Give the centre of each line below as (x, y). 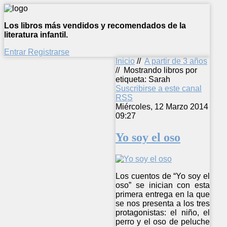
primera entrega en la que (163, 194)
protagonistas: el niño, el (163, 212)
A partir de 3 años (176, 61)
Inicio (125, 61)
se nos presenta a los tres (163, 203)
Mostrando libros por (160, 70)
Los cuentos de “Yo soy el (163, 176)
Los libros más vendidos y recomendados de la (95, 26)
